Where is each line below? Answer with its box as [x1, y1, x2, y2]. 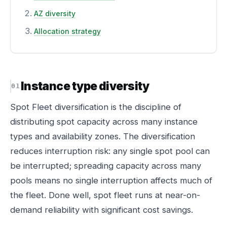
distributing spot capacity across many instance [10, 117, 198, 127]
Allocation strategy [34, 27, 101, 35]
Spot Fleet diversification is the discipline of [10, 102, 181, 112]
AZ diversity [34, 9, 75, 18]
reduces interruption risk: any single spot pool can [10, 146, 210, 156]
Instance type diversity [20, 79, 149, 93]
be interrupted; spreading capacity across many [10, 161, 201, 171]
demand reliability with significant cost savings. [10, 205, 193, 215]
